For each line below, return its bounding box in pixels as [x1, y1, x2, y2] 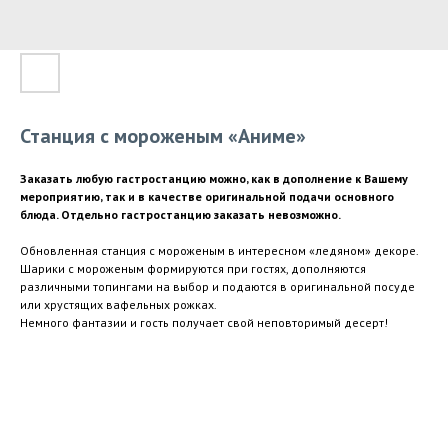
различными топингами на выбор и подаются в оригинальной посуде [20, 279, 415, 294]
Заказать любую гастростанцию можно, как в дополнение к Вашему [20, 171, 408, 186]
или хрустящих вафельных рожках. [20, 297, 217, 312]
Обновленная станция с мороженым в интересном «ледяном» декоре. [20, 243, 418, 258]
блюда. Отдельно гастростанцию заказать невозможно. [20, 207, 341, 222]
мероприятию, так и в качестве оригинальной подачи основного [20, 189, 394, 204]
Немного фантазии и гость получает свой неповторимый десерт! [20, 315, 388, 330]
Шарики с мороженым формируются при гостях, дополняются [20, 261, 366, 276]
